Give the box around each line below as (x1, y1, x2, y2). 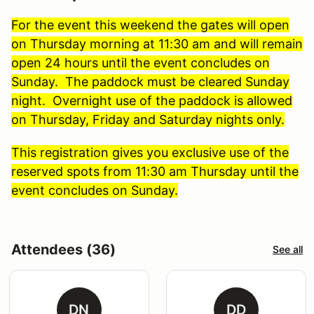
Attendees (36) (11, 240, 116, 258)
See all (273, 243, 303, 256)
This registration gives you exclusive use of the (11, 144, 289, 160)
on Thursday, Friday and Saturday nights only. (11, 111, 285, 127)
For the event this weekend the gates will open (11, 17, 289, 32)
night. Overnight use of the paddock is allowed (11, 93, 292, 108)
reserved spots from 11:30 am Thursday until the (11, 163, 299, 179)
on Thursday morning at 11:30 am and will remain (11, 36, 303, 51)
